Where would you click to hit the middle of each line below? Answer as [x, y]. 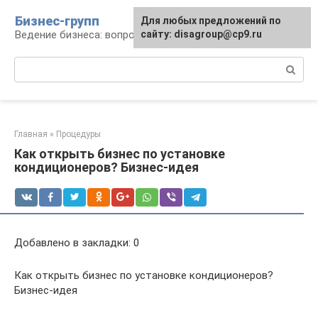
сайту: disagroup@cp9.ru [201, 34]
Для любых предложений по [211, 21]
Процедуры [78, 134]
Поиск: [31, 64]
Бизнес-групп [57, 21]
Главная [31, 134]
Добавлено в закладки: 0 [77, 243]
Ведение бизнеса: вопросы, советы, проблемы [131, 35]
